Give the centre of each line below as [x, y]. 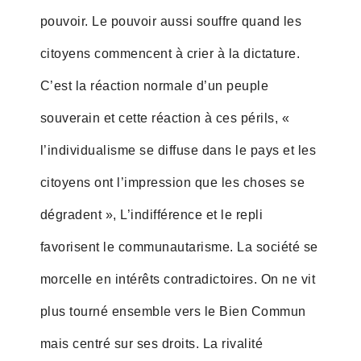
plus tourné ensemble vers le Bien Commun [173, 311]
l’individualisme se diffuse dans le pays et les [178, 150]
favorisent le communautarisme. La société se [179, 247]
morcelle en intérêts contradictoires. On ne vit [178, 279]
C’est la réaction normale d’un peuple [154, 85]
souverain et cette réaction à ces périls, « [165, 118]
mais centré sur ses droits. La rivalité [151, 343]
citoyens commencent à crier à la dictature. [170, 53]
